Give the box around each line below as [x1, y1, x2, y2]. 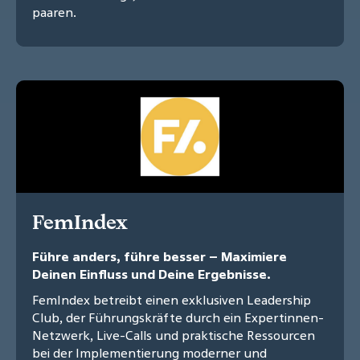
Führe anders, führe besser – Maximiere [32, 247, 287, 266]
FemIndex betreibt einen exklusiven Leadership [32, 291, 311, 309]
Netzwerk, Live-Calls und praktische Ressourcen [32, 326, 315, 345]
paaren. [32, 3, 76, 22]
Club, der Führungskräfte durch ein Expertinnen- [32, 309, 324, 327]
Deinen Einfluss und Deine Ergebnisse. [32, 265, 271, 284]
